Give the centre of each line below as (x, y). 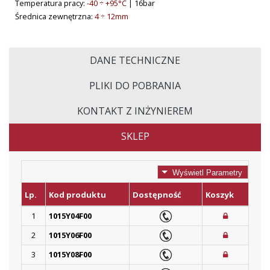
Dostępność (157, 195)
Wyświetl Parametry (207, 173)
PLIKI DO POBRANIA (135, 86)
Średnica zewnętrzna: (55, 17)
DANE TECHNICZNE (135, 60)
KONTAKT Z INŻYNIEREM (135, 111)
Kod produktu (77, 195)
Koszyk (220, 195)
